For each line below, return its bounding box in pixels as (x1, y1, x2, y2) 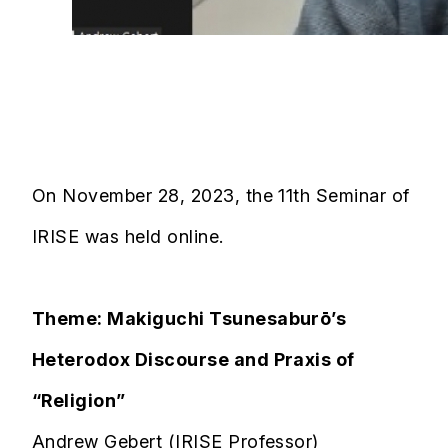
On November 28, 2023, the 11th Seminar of (32, 184, 410, 206)
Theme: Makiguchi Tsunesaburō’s (32, 307, 347, 329)
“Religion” (32, 389, 126, 411)
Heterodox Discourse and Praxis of (32, 348, 355, 370)
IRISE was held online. (32, 225, 224, 247)
